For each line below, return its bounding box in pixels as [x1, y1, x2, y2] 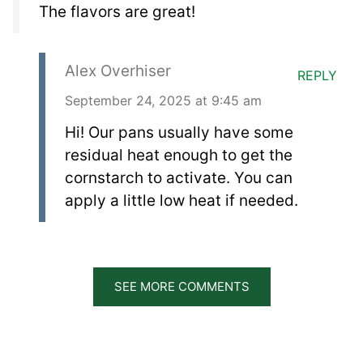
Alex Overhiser [65, 61, 171, 80]
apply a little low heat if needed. [65, 190, 298, 210]
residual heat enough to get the [65, 145, 293, 164]
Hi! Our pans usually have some [65, 122, 293, 142]
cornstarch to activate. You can [65, 168, 293, 187]
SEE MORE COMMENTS [113, 278, 250, 294]
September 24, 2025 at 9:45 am [65, 92, 262, 109]
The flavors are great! [39, 2, 195, 21]
